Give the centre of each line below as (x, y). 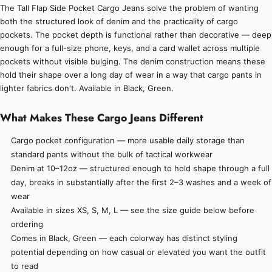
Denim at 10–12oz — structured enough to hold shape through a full (141, 168)
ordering (27, 224)
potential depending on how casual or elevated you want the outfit (139, 252)
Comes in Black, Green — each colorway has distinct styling (124, 238)
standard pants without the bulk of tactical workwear (112, 155)
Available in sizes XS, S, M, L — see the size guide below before (133, 210)
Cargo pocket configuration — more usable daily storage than (128, 141)
